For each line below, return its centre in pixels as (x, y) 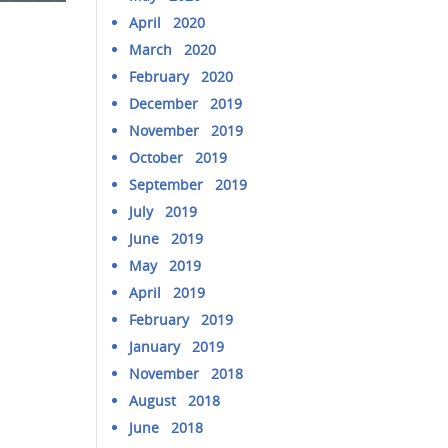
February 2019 (181, 319)
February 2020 (181, 76)
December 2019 (186, 103)
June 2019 (166, 238)
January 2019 (177, 346)
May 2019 (165, 265)
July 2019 (163, 211)
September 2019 (188, 184)
